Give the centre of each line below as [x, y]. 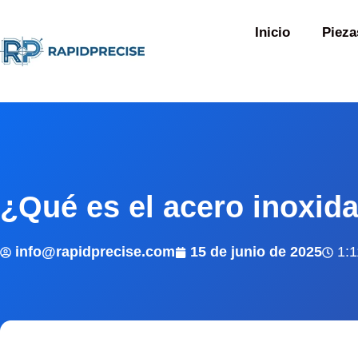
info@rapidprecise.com [95, 252]
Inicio [272, 32]
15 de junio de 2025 [256, 252]
